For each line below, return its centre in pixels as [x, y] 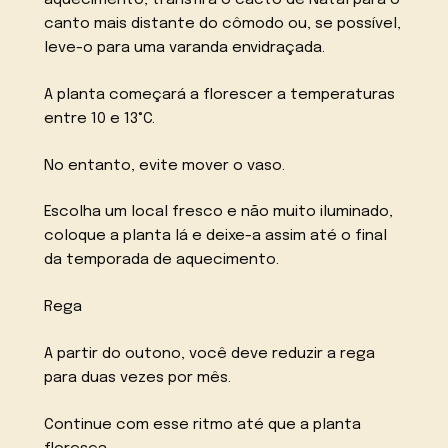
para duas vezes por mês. [138, 377]
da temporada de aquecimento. [162, 260]
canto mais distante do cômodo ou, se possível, [223, 23]
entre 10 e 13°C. [100, 118]
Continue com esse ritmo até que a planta [203, 424]
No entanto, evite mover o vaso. [165, 165]
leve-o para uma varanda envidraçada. [185, 47]
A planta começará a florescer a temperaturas [220, 94]
